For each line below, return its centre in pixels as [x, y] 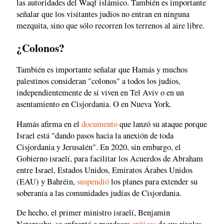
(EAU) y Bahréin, [47, 181]
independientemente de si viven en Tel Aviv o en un [100, 93]
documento [99, 124]
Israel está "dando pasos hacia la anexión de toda [95, 135]
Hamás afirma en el [49, 124]
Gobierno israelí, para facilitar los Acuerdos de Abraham [110, 158]
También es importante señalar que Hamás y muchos [102, 70]
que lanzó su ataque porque [162, 124]
